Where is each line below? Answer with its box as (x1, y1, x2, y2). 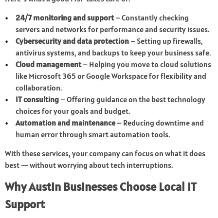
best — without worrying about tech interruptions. (5, 160, 173, 170)
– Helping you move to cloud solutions (81, 59, 212, 70)
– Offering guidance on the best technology (59, 94, 206, 105)
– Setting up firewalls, (129, 36, 203, 46)
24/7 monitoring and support (16, 13, 114, 23)
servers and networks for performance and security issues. (16, 24, 210, 35)
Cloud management (16, 59, 82, 70)
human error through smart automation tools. (16, 129, 170, 140)
